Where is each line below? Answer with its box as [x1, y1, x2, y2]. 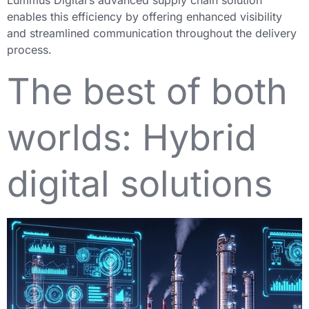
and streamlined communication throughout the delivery [7, 26, 297, 41]
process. [7, 43, 52, 57]
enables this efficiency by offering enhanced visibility [7, 10, 282, 24]
